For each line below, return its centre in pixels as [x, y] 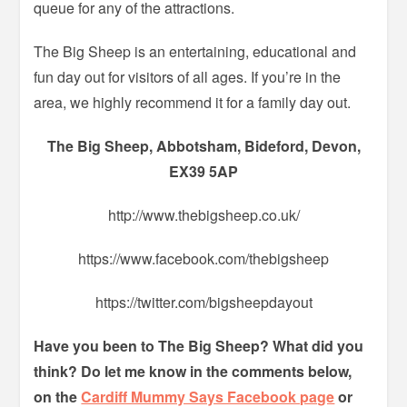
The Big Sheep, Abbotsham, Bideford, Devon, [203, 146]
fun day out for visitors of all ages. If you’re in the [188, 77]
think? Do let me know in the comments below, [193, 372]
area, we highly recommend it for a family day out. [193, 103]
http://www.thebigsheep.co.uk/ [203, 215]
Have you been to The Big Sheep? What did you [199, 346]
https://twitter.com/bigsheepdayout [203, 303]
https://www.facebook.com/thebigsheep [203, 259]
